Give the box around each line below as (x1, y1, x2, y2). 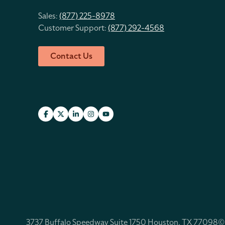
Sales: (38, 11, 59, 22)
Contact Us (50, 51, 92, 62)
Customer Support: (38, 23, 108, 34)
